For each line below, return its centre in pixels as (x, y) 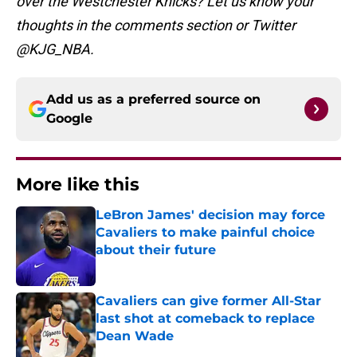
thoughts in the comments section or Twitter (156, 25)
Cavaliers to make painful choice (205, 233)
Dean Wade (135, 336)
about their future (156, 250)
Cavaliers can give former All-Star (208, 301)
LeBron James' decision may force (210, 215)
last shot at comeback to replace (205, 319)
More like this (78, 185)
